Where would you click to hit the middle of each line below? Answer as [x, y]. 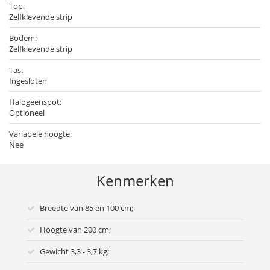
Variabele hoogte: [40, 134]
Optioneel [27, 113]
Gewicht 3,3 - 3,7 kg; [74, 252]
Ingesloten [28, 81]
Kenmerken [135, 181]
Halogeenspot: [35, 102]
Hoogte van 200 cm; [75, 230]
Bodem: [23, 38]
